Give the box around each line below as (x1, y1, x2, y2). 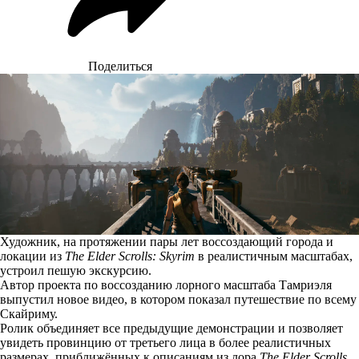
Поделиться (88, 59, 152, 73)
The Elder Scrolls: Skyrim (65, 248, 195, 263)
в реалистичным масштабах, (195, 248, 353, 263)
